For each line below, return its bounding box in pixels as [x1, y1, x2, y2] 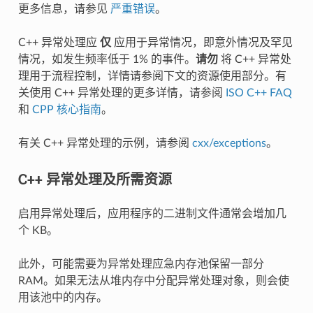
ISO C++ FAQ [225, 87, 292, 99]
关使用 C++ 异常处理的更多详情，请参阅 [17, 87, 226, 99]
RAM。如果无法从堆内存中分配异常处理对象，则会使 [17, 275, 289, 286]
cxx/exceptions [191, 137, 266, 149]
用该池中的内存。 [17, 291, 108, 303]
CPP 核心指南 [31, 103, 101, 115]
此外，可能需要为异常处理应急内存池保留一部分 [17, 258, 264, 270]
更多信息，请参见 [17, 3, 110, 15]
